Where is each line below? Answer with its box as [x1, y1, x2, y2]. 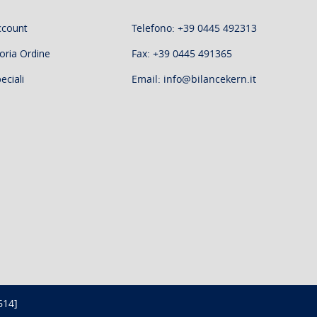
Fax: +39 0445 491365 [132, 47, 232, 60]
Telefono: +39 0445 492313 [132, 21, 257, 35]
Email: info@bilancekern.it [132, 72, 256, 86]
